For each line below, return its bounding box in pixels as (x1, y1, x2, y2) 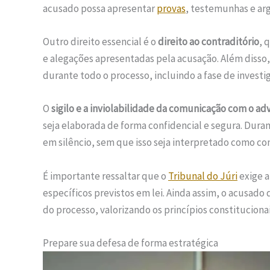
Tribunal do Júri (168, 169, 237, 183)
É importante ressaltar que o (43, 169, 168, 183)
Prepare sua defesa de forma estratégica (43, 236, 218, 250)
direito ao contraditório (158, 35, 259, 49)
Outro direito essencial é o (43, 35, 158, 49)
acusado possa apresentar (43, 1, 157, 15)
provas (157, 1, 186, 15)
